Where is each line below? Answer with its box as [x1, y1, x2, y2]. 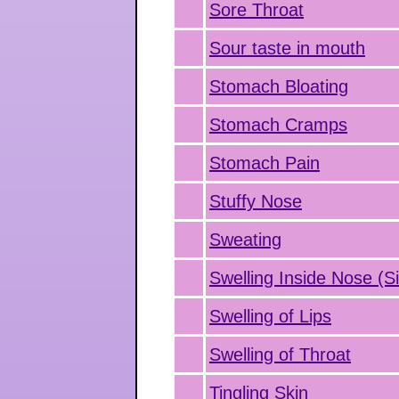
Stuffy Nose [209, 191, 302, 211]
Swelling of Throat [209, 345, 351, 364]
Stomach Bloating [209, 77, 348, 96]
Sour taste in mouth [209, 38, 365, 58]
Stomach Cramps [209, 115, 347, 134]
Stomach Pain [209, 153, 320, 173]
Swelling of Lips [209, 306, 331, 326]
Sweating [209, 230, 281, 249]
